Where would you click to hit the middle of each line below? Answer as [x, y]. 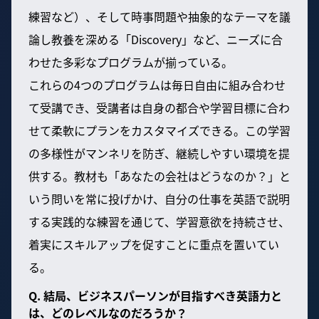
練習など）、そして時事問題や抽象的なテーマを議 [159, 16]
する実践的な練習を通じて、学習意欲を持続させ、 [159, 221]
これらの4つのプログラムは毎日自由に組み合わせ [157, 84]
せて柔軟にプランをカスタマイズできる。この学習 [159, 130]
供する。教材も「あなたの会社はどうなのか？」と [159, 176]
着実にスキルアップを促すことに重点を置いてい [154, 244]
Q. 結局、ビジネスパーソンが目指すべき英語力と [155, 295]
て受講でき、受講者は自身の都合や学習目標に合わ [159, 107]
